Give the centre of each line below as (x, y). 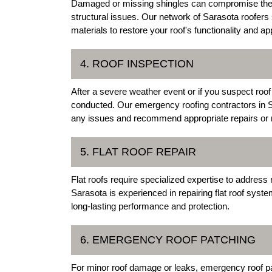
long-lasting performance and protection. (150, 206)
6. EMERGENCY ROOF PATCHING (168, 240)
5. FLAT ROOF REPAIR (138, 151)
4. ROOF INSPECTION (137, 63)
